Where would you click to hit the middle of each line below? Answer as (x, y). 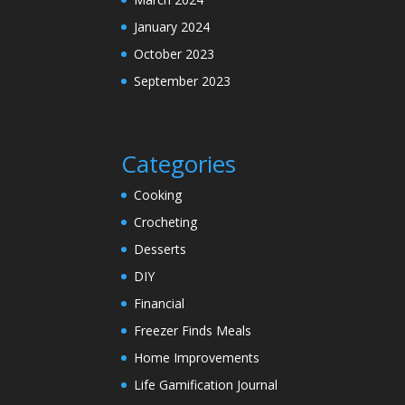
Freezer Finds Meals (193, 330)
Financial (160, 303)
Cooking (158, 194)
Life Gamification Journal (206, 384)
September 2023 (183, 81)
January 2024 (172, 27)
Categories (179, 163)
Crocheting (166, 221)
